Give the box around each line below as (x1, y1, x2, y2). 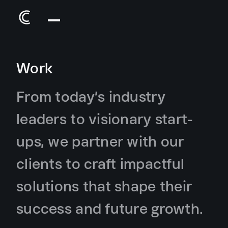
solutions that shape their (16, 174, 192, 198)
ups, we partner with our (16, 129, 184, 153)
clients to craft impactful (16, 151, 185, 176)
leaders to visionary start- (16, 106, 193, 131)
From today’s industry (16, 84, 165, 108)
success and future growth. (16, 196, 204, 220)
